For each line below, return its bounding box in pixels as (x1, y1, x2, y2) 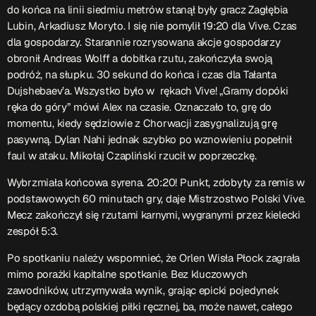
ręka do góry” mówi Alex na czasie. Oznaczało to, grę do (7, 100, 272, 114)
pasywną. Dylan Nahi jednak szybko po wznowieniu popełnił (7, 133, 292, 147)
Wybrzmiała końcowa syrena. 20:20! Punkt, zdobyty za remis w (7, 176, 305, 190)
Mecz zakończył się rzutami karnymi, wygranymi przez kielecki (7, 208, 300, 222)
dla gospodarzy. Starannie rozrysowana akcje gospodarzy (7, 35, 281, 49)
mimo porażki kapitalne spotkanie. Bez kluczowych (7, 267, 248, 281)
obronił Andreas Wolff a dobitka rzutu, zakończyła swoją (7, 51, 273, 66)
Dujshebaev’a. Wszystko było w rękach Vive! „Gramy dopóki (7, 84, 288, 98)
